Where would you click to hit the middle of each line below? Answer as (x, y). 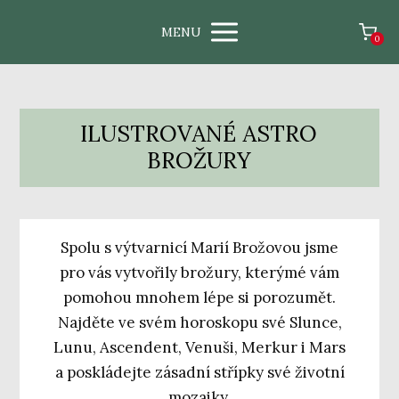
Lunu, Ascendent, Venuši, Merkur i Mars (199, 348)
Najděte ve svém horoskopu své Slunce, (199, 323)
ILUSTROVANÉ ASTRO (199, 133)
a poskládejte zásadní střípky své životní (199, 373)
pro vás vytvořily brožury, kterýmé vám (199, 273)
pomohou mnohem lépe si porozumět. (199, 298)
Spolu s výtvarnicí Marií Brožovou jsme (199, 248)
